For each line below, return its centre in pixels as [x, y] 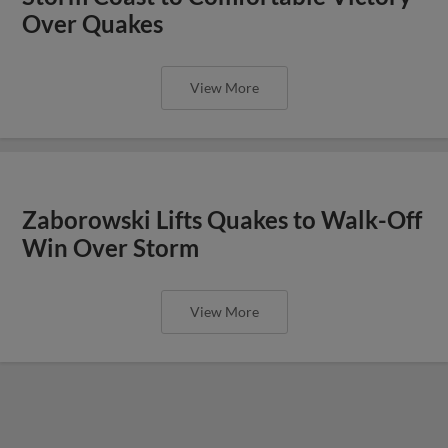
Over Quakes [93, 23]
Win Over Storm [111, 247]
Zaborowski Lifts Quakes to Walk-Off [222, 219]
